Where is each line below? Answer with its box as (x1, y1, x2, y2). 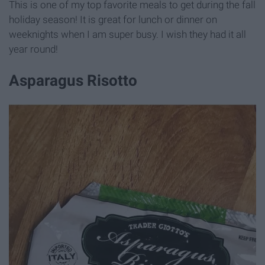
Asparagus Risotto (9, 72, 137, 90)
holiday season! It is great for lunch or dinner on (9, 14, 217, 26)
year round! (9, 43, 58, 56)
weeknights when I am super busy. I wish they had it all (9, 28, 246, 41)
